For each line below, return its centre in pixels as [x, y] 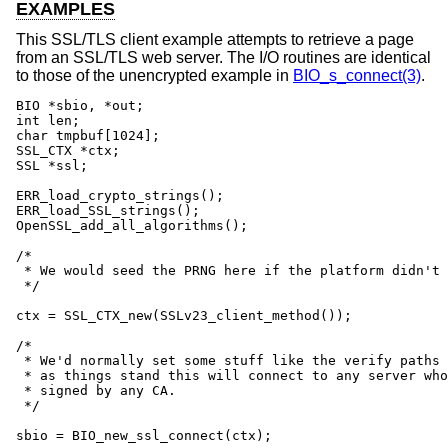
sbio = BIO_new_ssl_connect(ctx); [144, 435]
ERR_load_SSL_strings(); [108, 210]
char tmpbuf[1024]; [88, 135]
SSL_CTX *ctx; [68, 150]
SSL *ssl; [52, 165]
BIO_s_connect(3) [357, 75]
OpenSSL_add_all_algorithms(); [132, 225]
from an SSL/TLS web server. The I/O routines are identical [223, 57]
